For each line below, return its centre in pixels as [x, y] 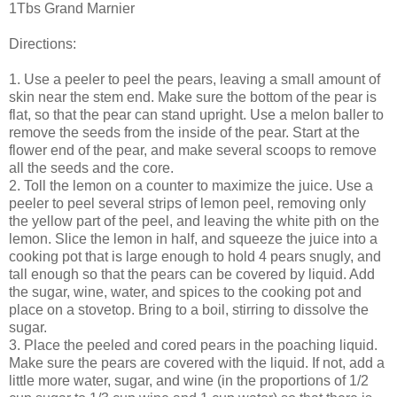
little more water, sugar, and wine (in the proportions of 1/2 [189, 380]
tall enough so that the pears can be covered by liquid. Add [192, 274]
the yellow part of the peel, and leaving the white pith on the [194, 221]
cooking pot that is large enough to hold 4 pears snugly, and [195, 256]
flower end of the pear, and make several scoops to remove [193, 150]
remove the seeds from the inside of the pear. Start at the [184, 132]
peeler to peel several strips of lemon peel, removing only [187, 203]
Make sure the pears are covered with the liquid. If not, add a [197, 362]
